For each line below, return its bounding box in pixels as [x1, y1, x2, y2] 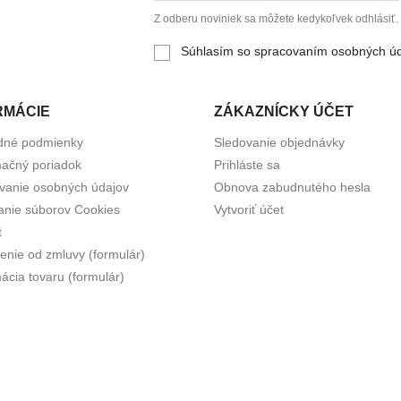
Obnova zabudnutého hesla [214, 179, 371, 194]
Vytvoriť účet [214, 201, 284, 217]
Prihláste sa [214, 157, 280, 172]
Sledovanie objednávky [214, 134, 345, 149]
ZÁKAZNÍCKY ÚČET [214, 103, 354, 119]
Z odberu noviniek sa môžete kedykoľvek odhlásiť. [154, 13, 399, 26]
